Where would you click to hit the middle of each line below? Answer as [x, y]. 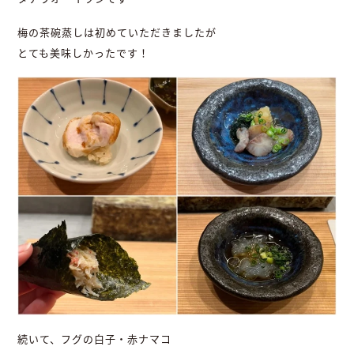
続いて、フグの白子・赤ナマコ [95, 339]
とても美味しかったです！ [84, 53]
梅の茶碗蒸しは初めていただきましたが [117, 33]
